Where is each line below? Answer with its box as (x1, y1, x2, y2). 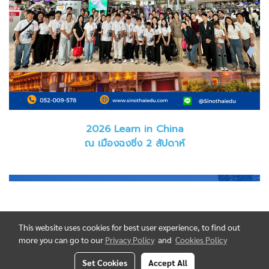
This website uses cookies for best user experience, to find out (19, 222, 240, 232)
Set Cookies (82, 257, 127, 268)
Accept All (148, 257, 187, 268)
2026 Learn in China (85, 121, 184, 136)
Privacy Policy (105, 234, 154, 245)
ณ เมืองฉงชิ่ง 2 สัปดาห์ (84, 136, 185, 151)
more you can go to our (19, 234, 105, 245)
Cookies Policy (175, 234, 227, 245)
